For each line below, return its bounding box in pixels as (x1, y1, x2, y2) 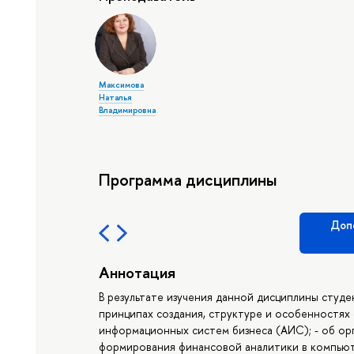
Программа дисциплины (99, 168, 277, 190)
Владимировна (99, 104, 156, 116)
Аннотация (99, 261, 176, 283)
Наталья (99, 92, 133, 104)
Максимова (99, 79, 145, 91)
